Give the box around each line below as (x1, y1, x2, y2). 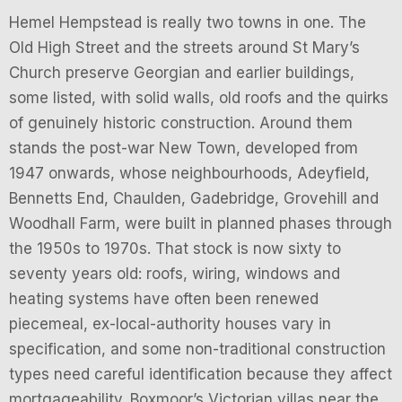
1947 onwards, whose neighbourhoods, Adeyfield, (9, 164, 370, 183)
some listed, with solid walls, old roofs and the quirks (9, 89, 389, 108)
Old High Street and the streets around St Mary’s (9, 39, 360, 57)
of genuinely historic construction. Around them (9, 114, 353, 133)
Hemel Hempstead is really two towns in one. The (9, 13, 366, 32)
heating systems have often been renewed (9, 290, 319, 309)
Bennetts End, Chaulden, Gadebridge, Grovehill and (9, 189, 379, 208)
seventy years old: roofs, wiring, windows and (9, 265, 340, 284)
